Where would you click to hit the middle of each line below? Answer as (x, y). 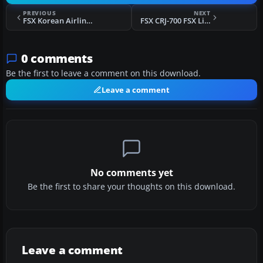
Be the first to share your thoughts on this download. (131, 187)
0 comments (57, 59)
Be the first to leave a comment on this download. (103, 74)
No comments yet (131, 173)
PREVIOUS (40, 13)
